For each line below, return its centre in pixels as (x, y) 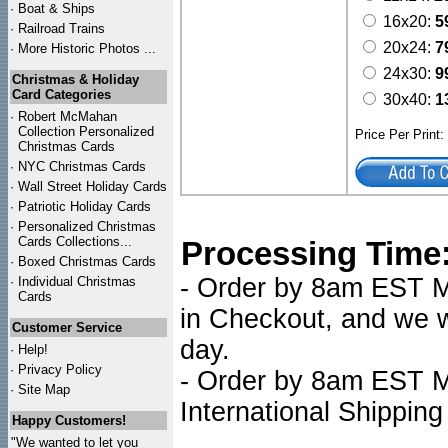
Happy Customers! (69, 420)
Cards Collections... (75, 241)
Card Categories (61, 94)
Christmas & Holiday (75, 79)
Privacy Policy (60, 369)
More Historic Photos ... (87, 48)
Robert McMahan (67, 116)
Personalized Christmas (87, 226)
